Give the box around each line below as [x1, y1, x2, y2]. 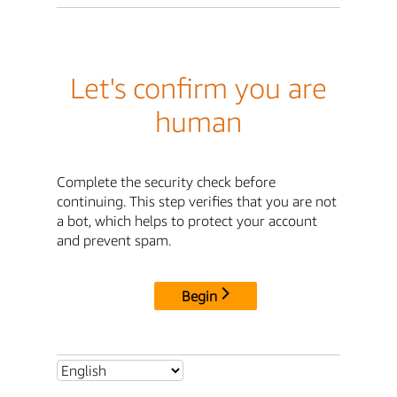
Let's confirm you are [70, 71, 327, 105]
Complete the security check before [57, 172, 276, 191]
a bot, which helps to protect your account [57, 211, 317, 230]
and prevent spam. [57, 230, 171, 249]
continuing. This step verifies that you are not [57, 191, 337, 210]
